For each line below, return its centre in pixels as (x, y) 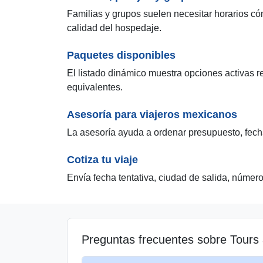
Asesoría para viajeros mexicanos (152, 114)
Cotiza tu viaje (102, 159)
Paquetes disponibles (121, 55)
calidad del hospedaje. (114, 28)
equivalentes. (95, 87)
